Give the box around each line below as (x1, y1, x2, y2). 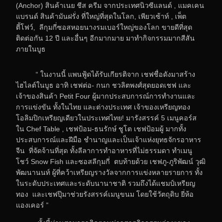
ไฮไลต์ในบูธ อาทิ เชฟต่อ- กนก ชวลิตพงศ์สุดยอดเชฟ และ (16, 81, 191, 89)
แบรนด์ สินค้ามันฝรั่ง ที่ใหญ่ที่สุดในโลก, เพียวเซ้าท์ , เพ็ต (16, 12, 186, 21)
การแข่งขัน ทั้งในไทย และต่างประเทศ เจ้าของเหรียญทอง (16, 103, 190, 111)
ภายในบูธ (16, 45, 46, 54)
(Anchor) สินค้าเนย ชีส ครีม (16, 1, 102, 10)
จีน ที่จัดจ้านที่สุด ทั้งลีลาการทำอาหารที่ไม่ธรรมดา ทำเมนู (16, 146, 192, 155)
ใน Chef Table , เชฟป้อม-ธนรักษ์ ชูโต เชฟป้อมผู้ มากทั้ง (16, 124, 186, 133)
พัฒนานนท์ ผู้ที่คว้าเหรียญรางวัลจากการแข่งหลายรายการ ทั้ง (16, 168, 203, 176)
